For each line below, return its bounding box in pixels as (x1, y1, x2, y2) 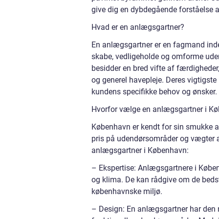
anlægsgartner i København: (91, 145, 189, 155)
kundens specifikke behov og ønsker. (91, 87, 217, 96)
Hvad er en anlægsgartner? (91, 22, 184, 32)
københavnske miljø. (91, 186, 162, 196)
